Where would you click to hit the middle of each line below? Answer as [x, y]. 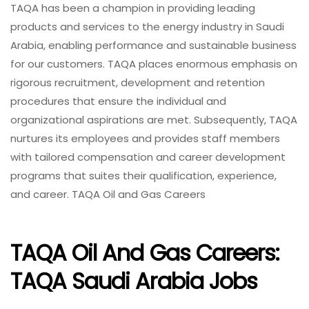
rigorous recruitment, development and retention [138, 82]
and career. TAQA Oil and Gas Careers [108, 194]
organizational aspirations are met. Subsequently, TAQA [154, 119]
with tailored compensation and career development [148, 157]
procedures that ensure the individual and [118, 101]
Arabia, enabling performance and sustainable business [153, 45]
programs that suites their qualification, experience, [143, 175]
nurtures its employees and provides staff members [145, 138]
